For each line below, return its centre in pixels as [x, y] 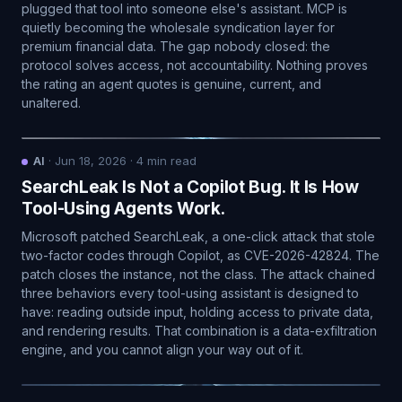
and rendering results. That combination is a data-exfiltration [199, 331]
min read [170, 161]
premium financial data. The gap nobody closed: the [176, 46]
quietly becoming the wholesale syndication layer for [178, 27]
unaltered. [51, 103]
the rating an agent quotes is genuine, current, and [171, 84]
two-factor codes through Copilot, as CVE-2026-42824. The [201, 255]
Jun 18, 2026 [91, 161]
